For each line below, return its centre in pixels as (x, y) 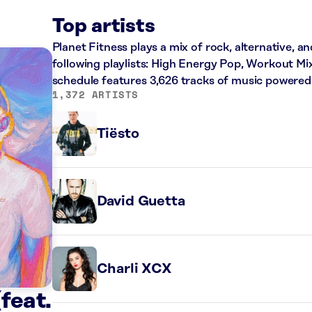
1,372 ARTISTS (95, 94)
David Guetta (141, 201)
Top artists (103, 26)
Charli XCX (134, 269)
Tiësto (118, 134)
